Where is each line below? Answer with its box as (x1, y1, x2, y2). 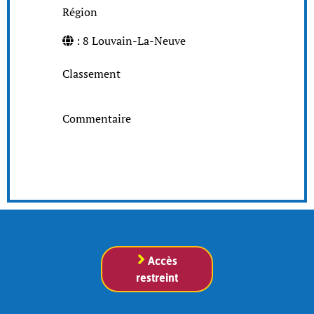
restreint (136, 271, 178, 285)
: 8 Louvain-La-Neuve (92, 32, 186, 48)
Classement (62, 65, 121, 81)
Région (62, 4, 97, 20)
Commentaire (62, 110, 131, 126)
